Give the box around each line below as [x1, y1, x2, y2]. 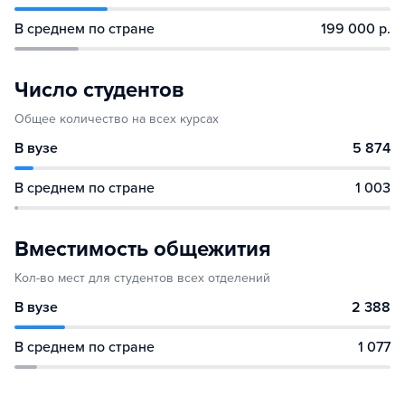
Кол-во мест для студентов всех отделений [14, 270, 270, 286]
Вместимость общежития [14, 236, 271, 262]
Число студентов [14, 77, 184, 103]
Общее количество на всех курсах [14, 111, 219, 127]
